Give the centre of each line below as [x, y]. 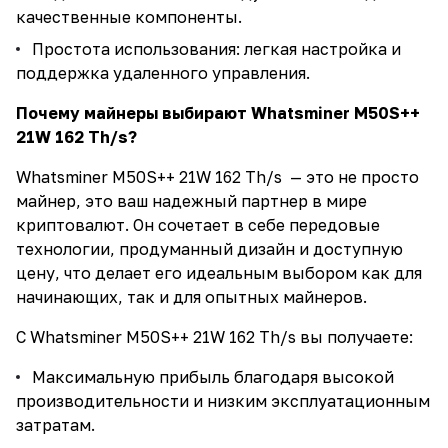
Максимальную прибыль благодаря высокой [213, 377]
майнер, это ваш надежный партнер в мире [191, 201]
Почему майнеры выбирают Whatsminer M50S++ [218, 113]
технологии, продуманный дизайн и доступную [209, 249]
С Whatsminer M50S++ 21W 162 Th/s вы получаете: [214, 337]
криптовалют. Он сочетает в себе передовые [198, 225]
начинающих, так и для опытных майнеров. [191, 297]
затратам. [55, 425]
